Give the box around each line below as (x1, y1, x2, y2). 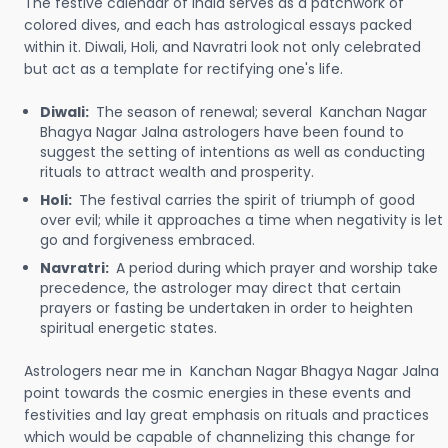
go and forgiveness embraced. (40, 230, 255, 250)
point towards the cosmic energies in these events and (24, 383, 411, 403)
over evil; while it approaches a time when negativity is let (40, 210, 443, 230)
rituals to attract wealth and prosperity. (40, 162, 314, 182)
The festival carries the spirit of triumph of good (79, 190, 415, 210)
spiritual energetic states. (40, 318, 221, 338)
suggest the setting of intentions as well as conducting (40, 142, 425, 162)
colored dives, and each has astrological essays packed (24, 15, 412, 35)
